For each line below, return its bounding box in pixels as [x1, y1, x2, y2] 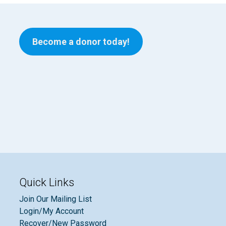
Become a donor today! [32, 36, 130, 47]
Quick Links [19, 176, 75, 189]
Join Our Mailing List [19, 194, 92, 204]
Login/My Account [19, 206, 84, 216]
